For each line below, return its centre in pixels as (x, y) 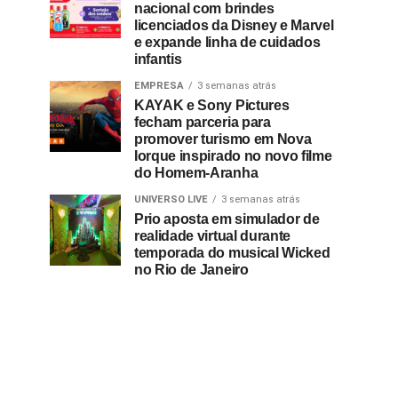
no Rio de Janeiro (191, 270)
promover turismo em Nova (223, 139)
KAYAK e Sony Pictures (212, 105)
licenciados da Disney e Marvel (234, 25)
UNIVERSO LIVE (171, 199)
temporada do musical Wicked (232, 253)
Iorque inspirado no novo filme (233, 156)
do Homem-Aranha (196, 173)
